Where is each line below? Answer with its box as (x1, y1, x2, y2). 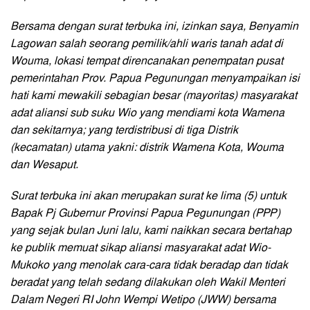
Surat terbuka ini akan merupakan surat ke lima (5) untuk (10, 190, 286, 202)
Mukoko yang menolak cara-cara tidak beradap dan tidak (10, 259, 288, 271)
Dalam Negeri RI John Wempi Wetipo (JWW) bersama (10, 294, 276, 306)
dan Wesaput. (10, 159, 78, 171)
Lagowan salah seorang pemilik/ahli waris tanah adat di (10, 38, 283, 50)
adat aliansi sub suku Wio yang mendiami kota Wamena (10, 107, 284, 119)
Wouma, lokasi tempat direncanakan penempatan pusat (10, 55, 283, 67)
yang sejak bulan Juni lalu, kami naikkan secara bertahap (10, 225, 291, 237)
